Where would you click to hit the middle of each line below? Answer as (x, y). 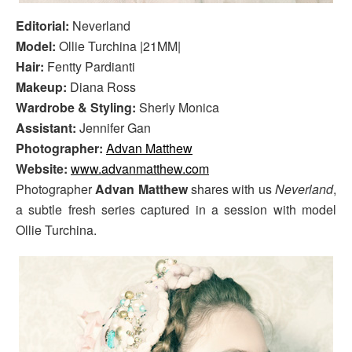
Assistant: (48, 127)
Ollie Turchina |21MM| (118, 46)
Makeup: (43, 86)
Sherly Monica (178, 107)
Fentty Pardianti (90, 66)
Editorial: (42, 25)
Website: (43, 168)
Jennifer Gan (115, 127)
